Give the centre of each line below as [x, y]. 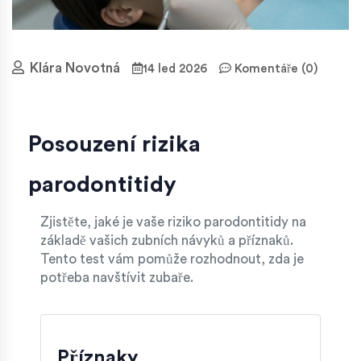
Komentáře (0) [274, 68]
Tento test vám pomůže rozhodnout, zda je [172, 259]
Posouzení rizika [114, 144]
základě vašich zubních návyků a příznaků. [167, 240]
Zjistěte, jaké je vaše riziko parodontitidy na [173, 222]
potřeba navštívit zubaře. [117, 277]
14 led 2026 [175, 68]
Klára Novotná [75, 68]
